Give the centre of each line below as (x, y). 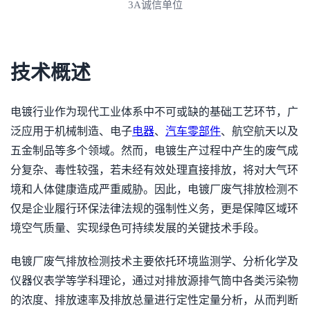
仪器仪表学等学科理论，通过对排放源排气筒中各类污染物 (154, 281)
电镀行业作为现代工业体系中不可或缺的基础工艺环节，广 (154, 112)
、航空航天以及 (259, 131)
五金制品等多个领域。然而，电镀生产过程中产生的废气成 (154, 151)
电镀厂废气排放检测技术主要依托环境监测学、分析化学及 (154, 261)
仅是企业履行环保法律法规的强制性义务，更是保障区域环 (154, 209)
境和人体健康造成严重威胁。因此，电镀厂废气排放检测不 (154, 189)
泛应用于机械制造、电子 (71, 131)
